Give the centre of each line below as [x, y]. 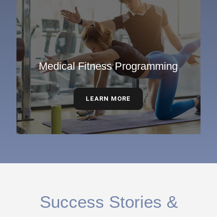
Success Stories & [108, 202]
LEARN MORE [108, 99]
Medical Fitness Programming [108, 66]
